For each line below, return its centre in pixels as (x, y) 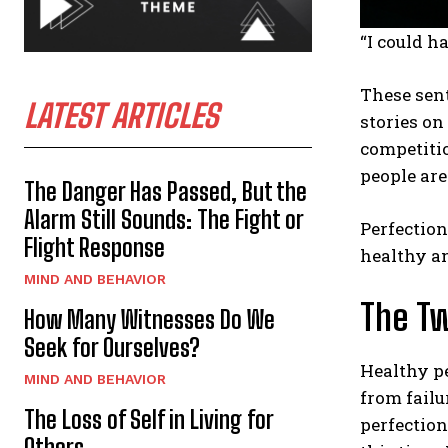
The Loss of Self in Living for (149, 419)
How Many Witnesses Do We (149, 319)
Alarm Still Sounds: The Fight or (164, 219)
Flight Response (94, 247)
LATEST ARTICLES (121, 115)
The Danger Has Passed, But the (165, 191)
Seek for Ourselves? (112, 347)
